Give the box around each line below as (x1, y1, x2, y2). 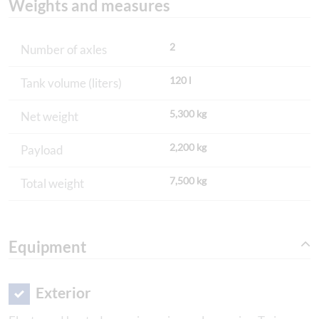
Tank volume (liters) (21, 75, 122, 91)
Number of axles (21, 42, 107, 58)
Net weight (21, 109, 78, 125)
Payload (21, 142, 63, 158)
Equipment (9, 236, 87, 256)
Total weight (21, 176, 84, 192)
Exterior (36, 283, 91, 301)
